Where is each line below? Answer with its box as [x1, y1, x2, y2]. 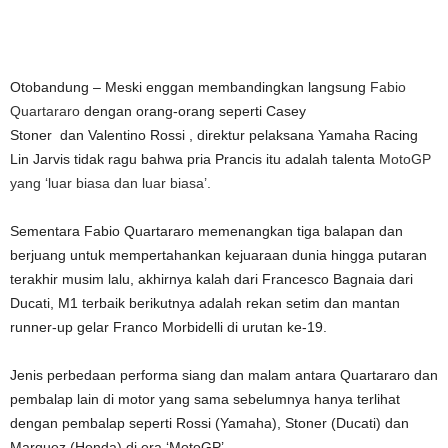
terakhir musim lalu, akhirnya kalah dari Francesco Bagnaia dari [10, 271, 413, 287]
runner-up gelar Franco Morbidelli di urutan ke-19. [10, 319, 327, 335]
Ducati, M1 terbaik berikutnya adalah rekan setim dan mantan [10, 295, 400, 311]
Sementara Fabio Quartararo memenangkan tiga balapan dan [10, 223, 403, 239]
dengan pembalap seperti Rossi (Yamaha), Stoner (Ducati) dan [10, 415, 409, 431]
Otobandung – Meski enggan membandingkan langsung [10, 79, 370, 95]
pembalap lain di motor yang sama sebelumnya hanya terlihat [10, 391, 400, 407]
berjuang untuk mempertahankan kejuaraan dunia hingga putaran [10, 247, 427, 263]
